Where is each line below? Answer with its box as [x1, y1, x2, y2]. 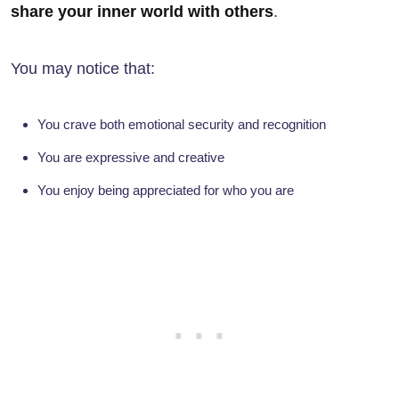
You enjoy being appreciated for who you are [37, 183, 294, 199]
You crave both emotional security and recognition [37, 117, 326, 133]
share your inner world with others [11, 3, 273, 21]
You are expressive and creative [37, 150, 224, 166]
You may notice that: [11, 60, 155, 78]
